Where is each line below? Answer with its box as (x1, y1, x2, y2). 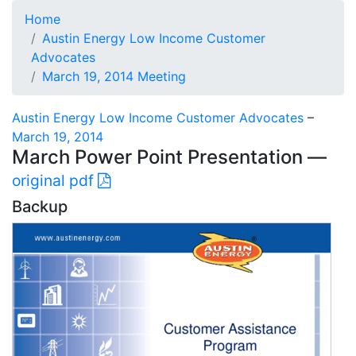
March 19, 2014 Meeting (42, 68, 186, 84)
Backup (12, 197, 68, 216)
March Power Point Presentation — (12, 145, 327, 168)
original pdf (12, 171, 98, 190)
